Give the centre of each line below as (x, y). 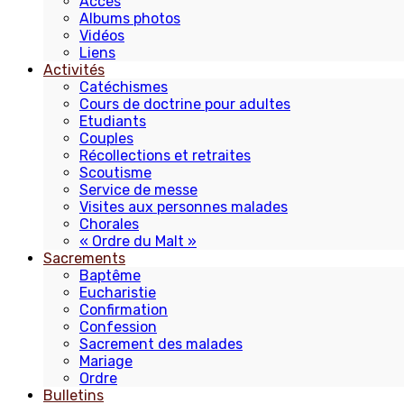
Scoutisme (115, 173)
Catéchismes (124, 87)
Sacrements (84, 258)
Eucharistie (118, 293)
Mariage (106, 361)
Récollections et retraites (165, 156)
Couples (106, 138)
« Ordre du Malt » (138, 241)
